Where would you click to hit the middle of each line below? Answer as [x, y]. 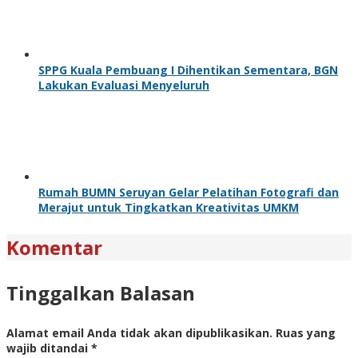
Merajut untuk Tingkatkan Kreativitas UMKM [169, 207]
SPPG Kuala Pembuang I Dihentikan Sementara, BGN [188, 70]
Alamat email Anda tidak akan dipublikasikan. [139, 332]
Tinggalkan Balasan [101, 292]
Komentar [54, 247]
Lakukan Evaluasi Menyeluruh [124, 85]
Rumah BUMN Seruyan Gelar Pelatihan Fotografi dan [189, 192]
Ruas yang [306, 332]
